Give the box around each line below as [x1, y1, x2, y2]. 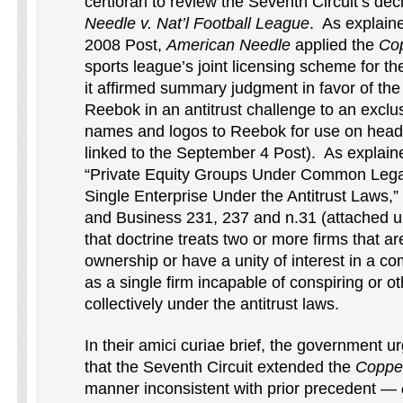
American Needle [166, 36, 291, 54]
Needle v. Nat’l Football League [85, 14, 309, 32]
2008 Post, [85, 36, 166, 54]
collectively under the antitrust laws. [85, 295, 339, 313]
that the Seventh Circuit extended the [85, 358, 355, 376]
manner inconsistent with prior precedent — [85, 380, 401, 398]
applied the [291, 36, 379, 54]
